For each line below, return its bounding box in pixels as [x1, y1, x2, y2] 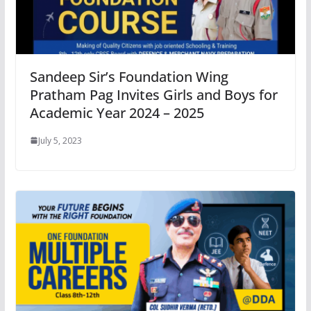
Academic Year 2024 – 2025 [29, 103, 204, 122]
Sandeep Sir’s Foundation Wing [29, 67, 228, 86]
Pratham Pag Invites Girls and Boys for [29, 85, 278, 104]
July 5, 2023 [37, 134, 82, 146]
